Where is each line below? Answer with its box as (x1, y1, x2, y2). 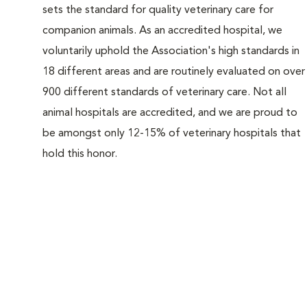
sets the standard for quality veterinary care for (42, 4, 273, 16)
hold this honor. (42, 148, 117, 160)
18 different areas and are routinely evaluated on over (42, 66, 305, 77)
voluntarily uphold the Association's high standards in (42, 45, 299, 57)
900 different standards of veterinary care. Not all (42, 86, 286, 98)
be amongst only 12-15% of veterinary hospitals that (42, 127, 301, 139)
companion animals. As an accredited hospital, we (42, 25, 282, 36)
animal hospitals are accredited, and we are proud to (42, 107, 297, 119)
